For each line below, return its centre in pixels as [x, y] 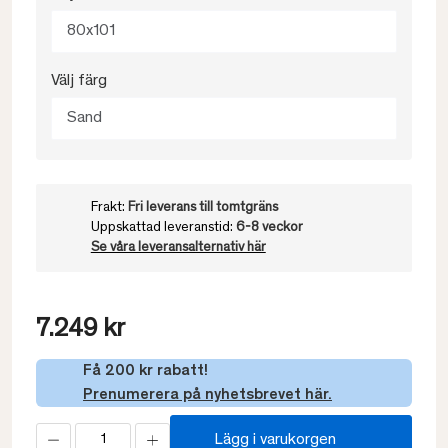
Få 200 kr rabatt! [145, 371]
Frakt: [109, 208]
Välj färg [79, 81]
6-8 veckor [269, 228]
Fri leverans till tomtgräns [202, 208]
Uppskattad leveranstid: [163, 228]
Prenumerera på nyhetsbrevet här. [207, 395]
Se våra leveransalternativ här [178, 248]
